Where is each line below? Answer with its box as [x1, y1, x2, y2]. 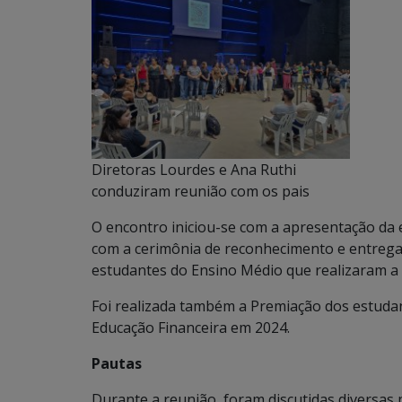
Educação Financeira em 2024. [92, 317, 290, 337]
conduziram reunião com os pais [92, 180, 310, 201]
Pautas [92, 353, 142, 373]
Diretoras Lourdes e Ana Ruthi [92, 159, 296, 179]
